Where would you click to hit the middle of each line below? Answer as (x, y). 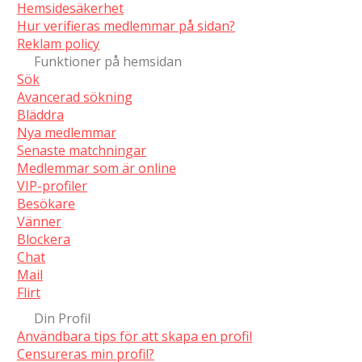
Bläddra (40, 115)
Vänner (39, 222)
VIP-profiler (52, 186)
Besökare (46, 204)
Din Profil (62, 318)
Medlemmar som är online (97, 168)
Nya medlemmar (67, 133)
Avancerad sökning (75, 97)
